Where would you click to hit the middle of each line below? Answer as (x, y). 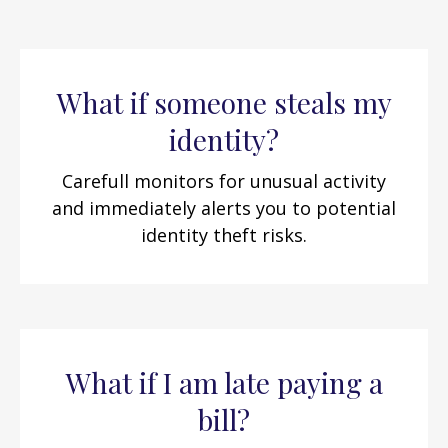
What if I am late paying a (224, 382)
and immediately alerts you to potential (224, 208)
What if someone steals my (224, 102)
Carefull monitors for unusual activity (224, 181)
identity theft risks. (224, 235)
